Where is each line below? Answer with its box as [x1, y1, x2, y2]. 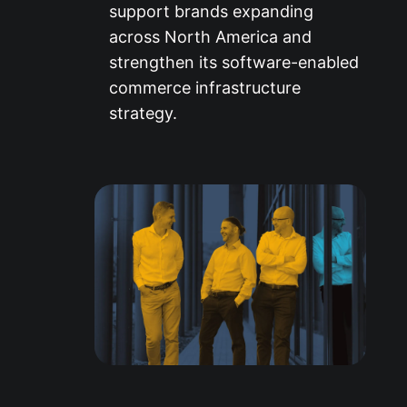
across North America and [109, 26, 312, 46]
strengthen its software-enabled [109, 52, 359, 72]
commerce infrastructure [109, 77, 301, 97]
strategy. [109, 103, 177, 123]
